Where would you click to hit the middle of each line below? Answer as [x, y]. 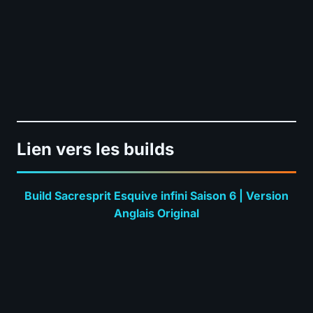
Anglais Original [156, 213]
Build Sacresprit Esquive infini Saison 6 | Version [156, 195]
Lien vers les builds [95, 149]
